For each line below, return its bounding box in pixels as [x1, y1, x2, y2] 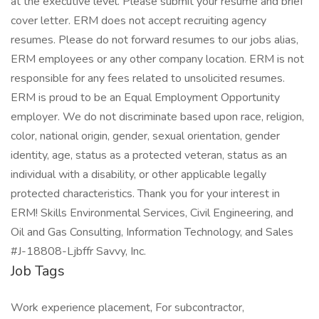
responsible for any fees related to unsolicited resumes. [11, 70, 285, 86]
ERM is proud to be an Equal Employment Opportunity [11, 90, 280, 105]
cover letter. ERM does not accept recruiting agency [11, 13, 266, 28]
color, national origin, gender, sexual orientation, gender [11, 128, 280, 144]
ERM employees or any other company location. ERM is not [11, 51, 304, 67]
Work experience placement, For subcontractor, [11, 300, 244, 315]
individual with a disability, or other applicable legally [11, 167, 266, 182]
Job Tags [11, 261, 65, 281]
